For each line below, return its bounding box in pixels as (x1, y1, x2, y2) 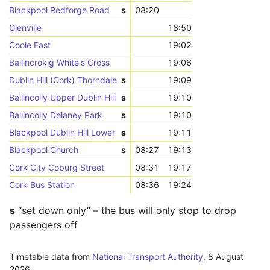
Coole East (9, 40, 51, 50)
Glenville (9, 22, 42, 33)
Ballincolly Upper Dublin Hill (9, 92, 116, 102)
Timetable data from (10, 251, 92, 262)
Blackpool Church (9, 145, 79, 155)
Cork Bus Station (9, 180, 75, 190)
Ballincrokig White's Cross (9, 57, 110, 67)
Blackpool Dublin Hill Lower (9, 127, 116, 137)
